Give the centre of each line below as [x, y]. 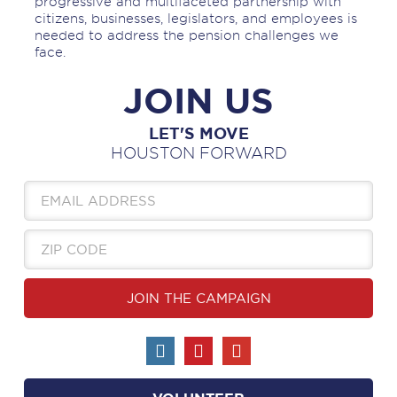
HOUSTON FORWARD [198, 153]
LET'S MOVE [198, 133]
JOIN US [198, 101]
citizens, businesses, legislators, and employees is [195, 19]
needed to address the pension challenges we [186, 35]
